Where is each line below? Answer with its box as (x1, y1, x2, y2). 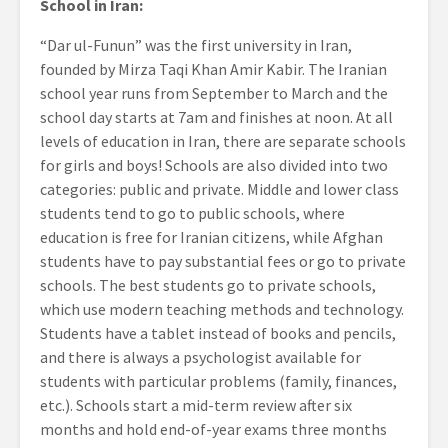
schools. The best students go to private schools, (40, 275, 376, 296)
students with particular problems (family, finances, (40, 371, 397, 392)
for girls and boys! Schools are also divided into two (40, 155, 388, 176)
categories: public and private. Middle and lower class (40, 179, 399, 200)
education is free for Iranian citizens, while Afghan (40, 227, 383, 248)
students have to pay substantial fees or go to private (40, 251, 406, 272)
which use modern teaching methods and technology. (40, 299, 404, 320)
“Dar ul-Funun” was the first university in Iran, (40, 35, 352, 56)
